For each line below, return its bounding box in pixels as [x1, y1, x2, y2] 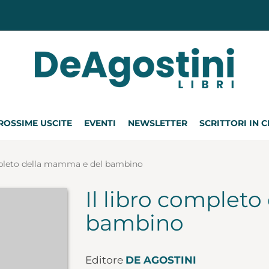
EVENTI [84, 118, 116, 128]
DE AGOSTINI [125, 254, 196, 266]
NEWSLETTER [128, 118, 187, 128]
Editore [85, 254, 125, 266]
